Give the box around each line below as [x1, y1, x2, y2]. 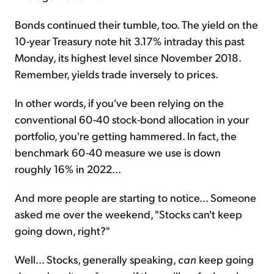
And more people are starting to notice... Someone [15, 190, 256, 205]
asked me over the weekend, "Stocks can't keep [15, 207, 242, 221]
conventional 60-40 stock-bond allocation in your [15, 112, 249, 127]
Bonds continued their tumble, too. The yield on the [15, 17, 258, 32]
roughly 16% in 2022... [15, 161, 121, 176]
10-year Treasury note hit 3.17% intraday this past [15, 34, 245, 48]
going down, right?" [15, 223, 110, 238]
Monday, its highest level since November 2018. [15, 50, 241, 65]
